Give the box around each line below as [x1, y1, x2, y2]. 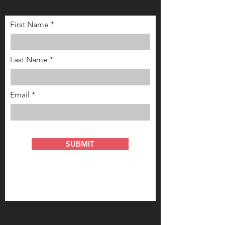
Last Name [10, 55, 48, 65]
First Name [10, 20, 49, 30]
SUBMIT [66, 139, 94, 149]
